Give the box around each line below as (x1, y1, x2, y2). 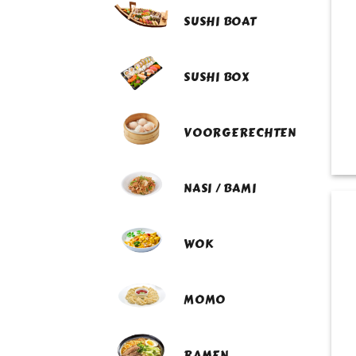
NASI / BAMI (184, 179, 257, 199)
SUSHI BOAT (184, 12, 257, 32)
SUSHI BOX (184, 68, 250, 87)
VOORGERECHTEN (184, 123, 296, 143)
